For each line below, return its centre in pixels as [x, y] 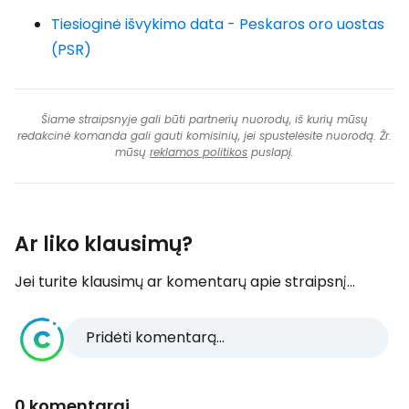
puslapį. [271, 152]
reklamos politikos [199, 152]
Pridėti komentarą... [155, 337]
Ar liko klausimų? [104, 244]
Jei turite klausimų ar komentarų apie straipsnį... [185, 282]
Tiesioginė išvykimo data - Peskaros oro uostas [218, 24]
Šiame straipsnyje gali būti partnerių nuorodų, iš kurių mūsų [204, 119]
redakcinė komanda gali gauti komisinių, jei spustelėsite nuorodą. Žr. [204, 136]
